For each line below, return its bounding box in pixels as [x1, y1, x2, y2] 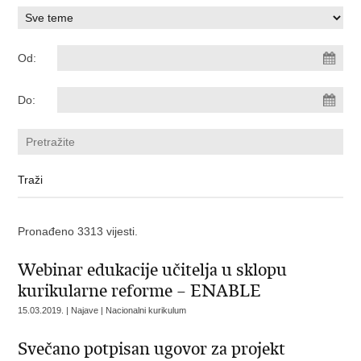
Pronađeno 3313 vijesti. [18, 225, 139, 238]
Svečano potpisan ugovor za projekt [18, 338, 286, 359]
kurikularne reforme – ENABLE [18, 280, 262, 301]
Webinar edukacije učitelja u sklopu [18, 259, 288, 280]
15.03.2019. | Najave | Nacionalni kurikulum [18, 305, 187, 315]
